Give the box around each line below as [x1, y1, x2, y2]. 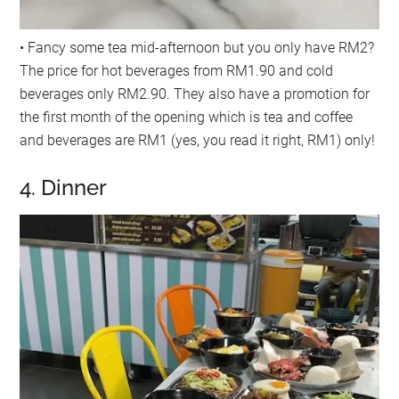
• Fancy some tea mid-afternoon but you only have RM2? [20, 38, 375, 56]
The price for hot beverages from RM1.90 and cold [20, 61, 334, 79]
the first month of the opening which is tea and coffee [20, 108, 354, 126]
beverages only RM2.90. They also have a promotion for [20, 85, 370, 102]
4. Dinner [20, 174, 113, 200]
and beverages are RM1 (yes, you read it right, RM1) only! [20, 131, 376, 149]
